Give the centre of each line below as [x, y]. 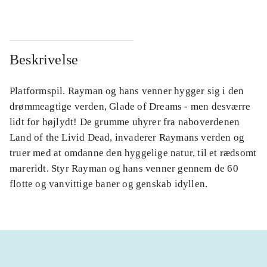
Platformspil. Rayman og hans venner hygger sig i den [127, 91]
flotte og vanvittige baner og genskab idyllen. [109, 184]
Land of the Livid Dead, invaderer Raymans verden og [127, 138]
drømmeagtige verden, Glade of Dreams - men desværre [130, 107]
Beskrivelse [44, 60]
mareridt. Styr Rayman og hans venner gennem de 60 [124, 169]
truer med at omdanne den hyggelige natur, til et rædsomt [133, 153]
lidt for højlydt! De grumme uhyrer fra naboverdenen [125, 122]
